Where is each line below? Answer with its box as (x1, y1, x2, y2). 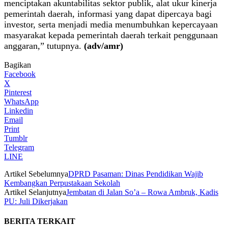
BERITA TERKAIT (4, 217, 75, 226)
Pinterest (4, 88, 32, 97)
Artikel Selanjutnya (4, 187, 66, 196)
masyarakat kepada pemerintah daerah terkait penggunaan (4, 30, 218, 40)
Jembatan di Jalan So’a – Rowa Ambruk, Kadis (66, 187, 218, 196)
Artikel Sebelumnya (4, 169, 68, 178)
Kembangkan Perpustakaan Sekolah (4, 178, 120, 187)
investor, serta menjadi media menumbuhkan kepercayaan (4, 19, 218, 30)
